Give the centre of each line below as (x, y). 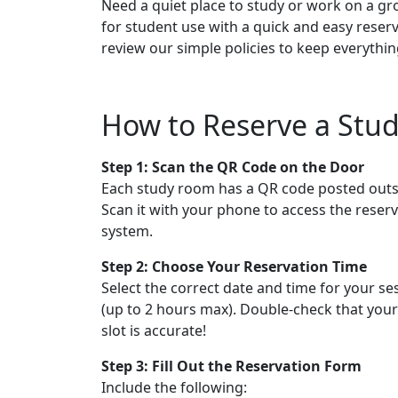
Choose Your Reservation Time (259, 266)
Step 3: (125, 366)
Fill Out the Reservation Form (257, 366)
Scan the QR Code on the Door (258, 167)
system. (127, 231)
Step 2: (125, 266)
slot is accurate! (154, 330)
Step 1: (125, 167)
